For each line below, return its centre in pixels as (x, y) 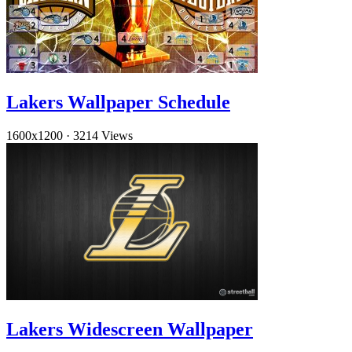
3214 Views (103, 136)
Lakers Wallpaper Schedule (118, 103)
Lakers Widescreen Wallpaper (130, 330)
